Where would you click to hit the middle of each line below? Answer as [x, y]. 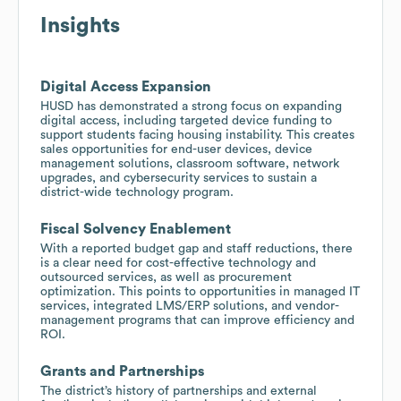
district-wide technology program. [137, 192]
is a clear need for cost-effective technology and [178, 263]
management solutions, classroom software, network [190, 163]
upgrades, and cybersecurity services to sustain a [179, 178]
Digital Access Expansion [126, 86]
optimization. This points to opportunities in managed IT [200, 291]
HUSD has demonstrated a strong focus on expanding [191, 106]
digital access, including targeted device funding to [186, 120]
